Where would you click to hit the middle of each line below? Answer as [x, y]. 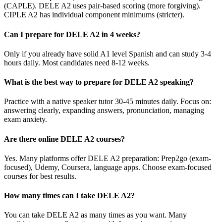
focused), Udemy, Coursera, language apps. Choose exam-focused [108, 167]
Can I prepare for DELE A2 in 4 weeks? [72, 34]
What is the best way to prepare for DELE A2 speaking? [99, 82]
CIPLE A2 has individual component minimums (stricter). [94, 15]
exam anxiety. [26, 119]
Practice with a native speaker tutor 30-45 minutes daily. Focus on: [108, 102]
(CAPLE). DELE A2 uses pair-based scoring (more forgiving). [102, 6]
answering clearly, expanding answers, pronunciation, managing [104, 111]
